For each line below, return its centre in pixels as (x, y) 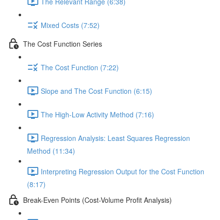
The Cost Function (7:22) (80, 67)
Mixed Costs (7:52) (70, 25)
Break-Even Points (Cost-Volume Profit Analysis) (97, 200)
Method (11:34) (51, 151)
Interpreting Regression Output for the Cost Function (123, 171)
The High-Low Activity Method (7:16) (97, 114)
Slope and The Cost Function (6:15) (96, 91)
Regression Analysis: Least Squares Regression (115, 138)
